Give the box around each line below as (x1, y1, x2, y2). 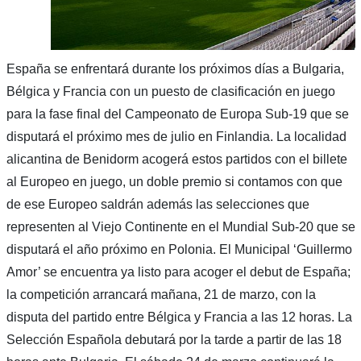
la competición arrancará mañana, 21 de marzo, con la (6, 287, 316, 301)
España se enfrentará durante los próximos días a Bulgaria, (6, 61, 344, 76)
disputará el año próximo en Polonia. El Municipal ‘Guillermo (6, 242, 352, 256)
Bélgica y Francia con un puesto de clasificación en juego (6, 84, 335, 98)
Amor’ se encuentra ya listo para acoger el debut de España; (6, 264, 351, 279)
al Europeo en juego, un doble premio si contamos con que (6, 174, 342, 189)
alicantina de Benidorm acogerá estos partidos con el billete (6, 151, 347, 166)
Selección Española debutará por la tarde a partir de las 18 (6, 332, 342, 346)
